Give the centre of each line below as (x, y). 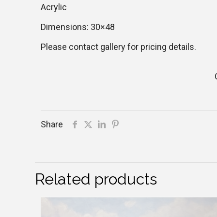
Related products (96, 179)
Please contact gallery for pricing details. (118, 47)
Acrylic (54, 7)
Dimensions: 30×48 (78, 27)
